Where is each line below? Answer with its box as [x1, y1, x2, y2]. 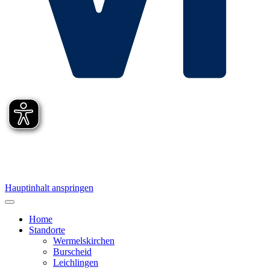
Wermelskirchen [53, 236, 115, 246]
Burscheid [53, 246, 92, 257]
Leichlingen [53, 257, 98, 268]
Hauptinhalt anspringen [5, 183, 93, 193]
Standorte [29, 225, 65, 235]
